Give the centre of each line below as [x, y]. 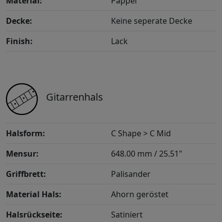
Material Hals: [34, 194]
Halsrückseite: [34, 215]
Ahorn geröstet [140, 194]
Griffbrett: [26, 174]
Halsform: [26, 134]
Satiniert [127, 215]
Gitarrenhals [75, 97]
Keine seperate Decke [152, 21]
